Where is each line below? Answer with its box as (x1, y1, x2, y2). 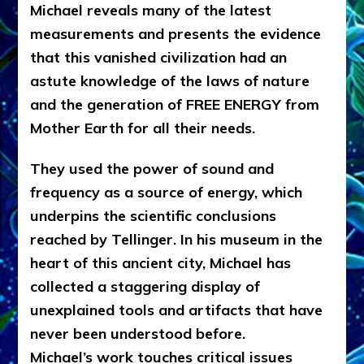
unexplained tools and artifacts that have (30, 300, 323, 319)
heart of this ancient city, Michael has (30, 253, 292, 272)
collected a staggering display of (30, 276, 261, 296)
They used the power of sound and (30, 158, 275, 178)
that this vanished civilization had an (30, 47, 288, 67)
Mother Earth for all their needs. (30, 118, 256, 137)
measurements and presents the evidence (30, 24, 322, 43)
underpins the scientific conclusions (30, 206, 277, 225)
